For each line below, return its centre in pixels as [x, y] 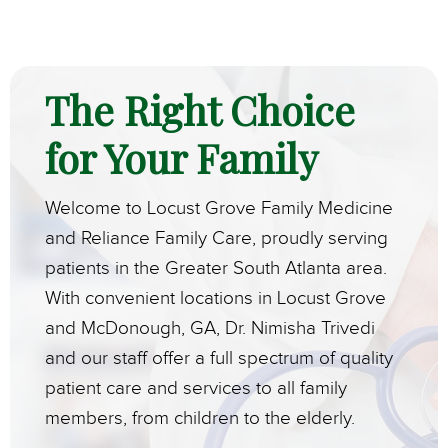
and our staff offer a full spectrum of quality [219, 359]
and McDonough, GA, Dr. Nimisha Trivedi [210, 329]
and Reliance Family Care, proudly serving [216, 239]
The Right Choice [200, 110]
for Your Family [181, 158]
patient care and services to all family [196, 389]
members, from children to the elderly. [200, 419]
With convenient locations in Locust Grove [215, 299]
